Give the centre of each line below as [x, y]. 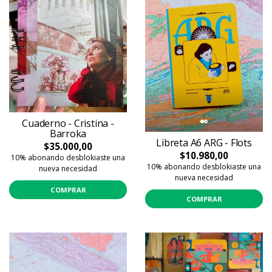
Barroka [68, 134]
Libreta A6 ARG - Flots [204, 143]
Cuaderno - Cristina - [68, 124]
